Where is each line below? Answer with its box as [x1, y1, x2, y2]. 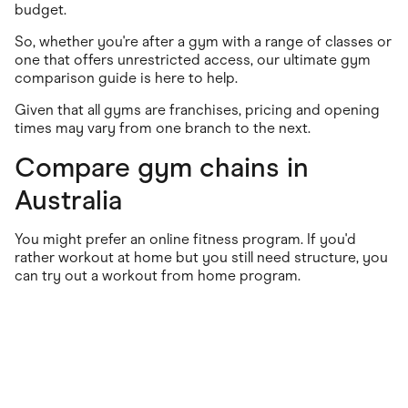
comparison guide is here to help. [15, 69, 238, 87]
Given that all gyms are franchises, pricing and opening [15, 101, 380, 119]
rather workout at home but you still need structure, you [15, 249, 388, 267]
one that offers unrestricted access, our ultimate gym [15, 51, 371, 69]
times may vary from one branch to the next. [15, 119, 311, 138]
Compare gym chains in [15, 150, 309, 185]
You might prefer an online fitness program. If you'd [15, 230, 356, 249]
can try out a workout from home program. [15, 267, 301, 285]
